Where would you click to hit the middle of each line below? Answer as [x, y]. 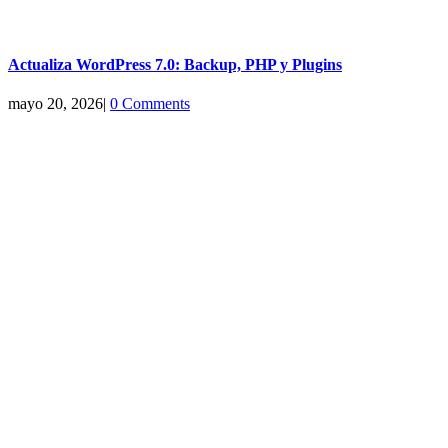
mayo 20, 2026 [55, 104]
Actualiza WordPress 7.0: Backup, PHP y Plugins [175, 64]
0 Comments [150, 104]
